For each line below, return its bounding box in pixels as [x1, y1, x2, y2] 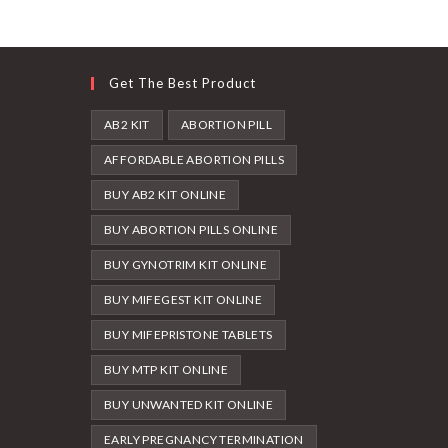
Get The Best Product [109, 75, 256, 92]
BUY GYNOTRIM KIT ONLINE [104, 257, 268, 273]
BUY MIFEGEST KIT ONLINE [104, 292, 263, 308]
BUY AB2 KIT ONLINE [104, 187, 227, 203]
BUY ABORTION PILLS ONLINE [104, 222, 278, 238]
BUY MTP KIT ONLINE [104, 362, 229, 378]
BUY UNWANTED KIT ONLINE [104, 397, 274, 413]
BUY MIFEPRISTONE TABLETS [104, 327, 273, 343]
